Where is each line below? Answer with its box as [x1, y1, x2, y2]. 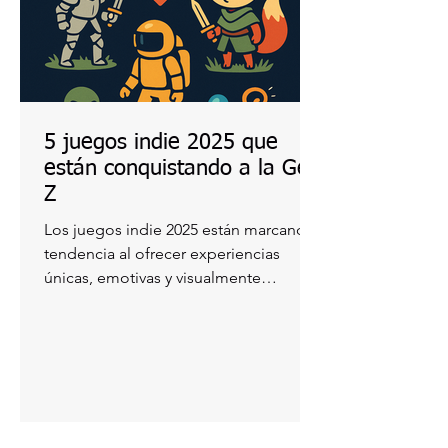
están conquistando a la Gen [44, 158, 321, 180]
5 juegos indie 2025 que [44, 132, 278, 154]
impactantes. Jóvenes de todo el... [44, 292, 289, 311]
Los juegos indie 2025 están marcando [44, 220, 202, 239]
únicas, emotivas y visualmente [44, 268, 261, 287]
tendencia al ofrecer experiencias [44, 244, 280, 263]
